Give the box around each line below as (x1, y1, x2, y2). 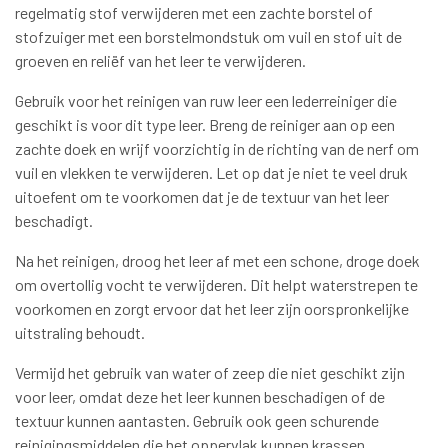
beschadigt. (15, 211, 93, 231)
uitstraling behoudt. (15, 323, 145, 343)
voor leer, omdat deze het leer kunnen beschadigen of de (15, 387, 385, 407)
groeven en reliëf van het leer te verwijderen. (15, 51, 306, 71)
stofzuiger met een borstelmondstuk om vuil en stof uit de (15, 27, 402, 47)
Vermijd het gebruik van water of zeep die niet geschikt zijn (15, 363, 405, 383)
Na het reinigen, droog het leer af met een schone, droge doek (15, 251, 420, 271)
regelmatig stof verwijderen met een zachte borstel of (15, 3, 373, 23)
